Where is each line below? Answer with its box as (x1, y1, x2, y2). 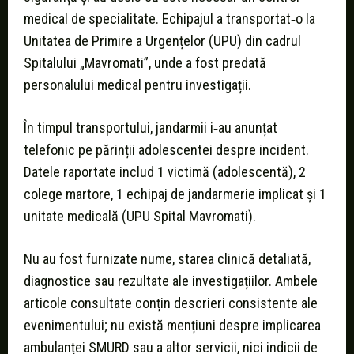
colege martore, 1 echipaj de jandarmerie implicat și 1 (24, 186, 326, 203)
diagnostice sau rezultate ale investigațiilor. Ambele (24, 273, 318, 290)
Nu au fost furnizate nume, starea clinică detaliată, (24, 250, 311, 268)
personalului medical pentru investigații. (24, 77, 251, 94)
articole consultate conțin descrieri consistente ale (24, 295, 318, 312)
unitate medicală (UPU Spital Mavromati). (24, 208, 256, 225)
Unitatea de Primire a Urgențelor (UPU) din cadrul (24, 32, 301, 50)
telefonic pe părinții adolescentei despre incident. (24, 141, 309, 159)
